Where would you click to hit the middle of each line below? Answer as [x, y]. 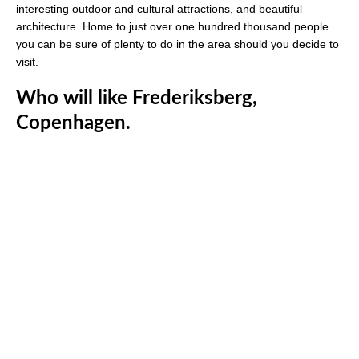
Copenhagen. [73, 124]
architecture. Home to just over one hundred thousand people [172, 27]
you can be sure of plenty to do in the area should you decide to [177, 44]
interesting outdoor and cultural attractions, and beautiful [159, 9]
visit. [27, 62]
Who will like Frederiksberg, [137, 99]
